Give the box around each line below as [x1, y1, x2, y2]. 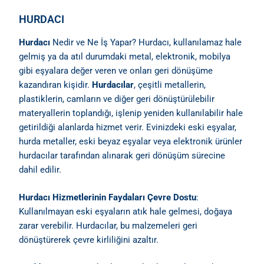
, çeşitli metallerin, [134, 79, 206, 90]
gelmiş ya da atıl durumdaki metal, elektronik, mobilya [19, 51, 231, 62]
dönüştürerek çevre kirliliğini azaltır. [19, 235, 159, 245]
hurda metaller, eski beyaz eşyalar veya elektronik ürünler [19, 136, 243, 147]
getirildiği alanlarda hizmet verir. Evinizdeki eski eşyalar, [19, 121, 237, 133]
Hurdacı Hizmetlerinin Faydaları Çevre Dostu [19, 192, 197, 203]
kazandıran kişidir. [19, 79, 93, 90]
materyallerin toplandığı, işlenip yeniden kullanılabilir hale [19, 107, 243, 118]
